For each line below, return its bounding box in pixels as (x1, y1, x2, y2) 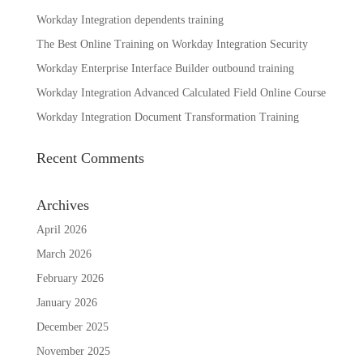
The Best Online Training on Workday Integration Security (36, 38, 308, 51)
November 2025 (36, 345, 110, 358)
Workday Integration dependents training (36, 14, 224, 27)
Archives (36, 197, 89, 214)
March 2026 (36, 248, 92, 261)
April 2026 (36, 224, 87, 237)
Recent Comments (36, 150, 144, 167)
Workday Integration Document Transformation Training (36, 111, 299, 124)
